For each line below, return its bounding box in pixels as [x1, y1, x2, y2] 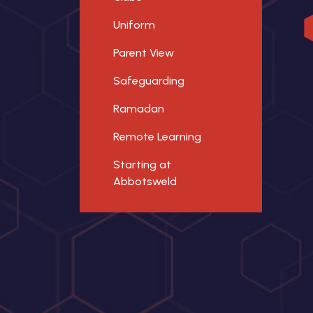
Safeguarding [113, 74, 184, 87]
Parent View [113, 46, 174, 59]
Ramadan [113, 102, 164, 115]
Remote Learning [113, 130, 201, 143]
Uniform [113, 18, 155, 31]
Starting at [113, 158, 171, 171]
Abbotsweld [113, 175, 177, 188]
